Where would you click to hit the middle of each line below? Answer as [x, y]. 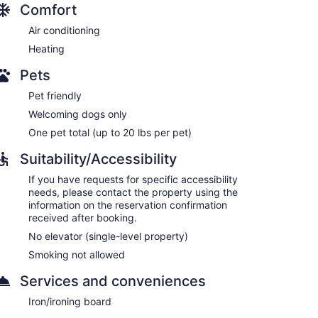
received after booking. [83, 217]
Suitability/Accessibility [98, 159]
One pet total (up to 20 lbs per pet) [110, 132]
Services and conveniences [113, 281]
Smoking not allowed [77, 254]
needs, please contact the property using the [133, 192]
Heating [46, 48]
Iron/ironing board [70, 301]
